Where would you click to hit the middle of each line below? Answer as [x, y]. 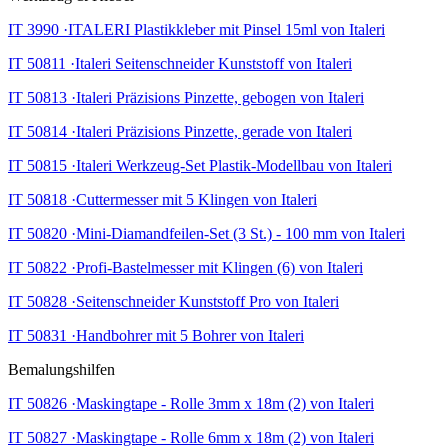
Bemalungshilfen [61, 369]
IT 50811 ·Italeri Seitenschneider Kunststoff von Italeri [180, 63]
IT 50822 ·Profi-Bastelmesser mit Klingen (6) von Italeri [185, 267]
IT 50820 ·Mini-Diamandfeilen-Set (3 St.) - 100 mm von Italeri [206, 233]
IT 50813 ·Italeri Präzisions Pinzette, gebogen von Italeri [186, 97]
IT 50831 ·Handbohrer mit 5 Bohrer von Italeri [156, 335]
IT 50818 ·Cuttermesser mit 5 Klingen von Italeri [162, 199]
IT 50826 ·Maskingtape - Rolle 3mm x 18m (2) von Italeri [191, 403]
